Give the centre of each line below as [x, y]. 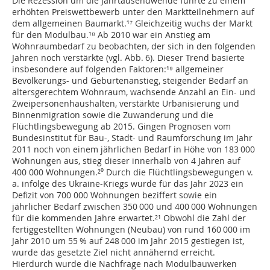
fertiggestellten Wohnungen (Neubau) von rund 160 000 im [131, 230]
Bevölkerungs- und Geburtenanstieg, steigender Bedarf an [130, 81]
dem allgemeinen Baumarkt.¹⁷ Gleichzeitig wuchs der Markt [132, 24]
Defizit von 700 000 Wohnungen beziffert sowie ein [115, 195]
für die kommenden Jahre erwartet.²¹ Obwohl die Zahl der [129, 218]
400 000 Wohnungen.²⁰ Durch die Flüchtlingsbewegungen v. [133, 172]
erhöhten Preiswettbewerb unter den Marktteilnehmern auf [133, 12]
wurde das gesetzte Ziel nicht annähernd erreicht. [114, 253]
